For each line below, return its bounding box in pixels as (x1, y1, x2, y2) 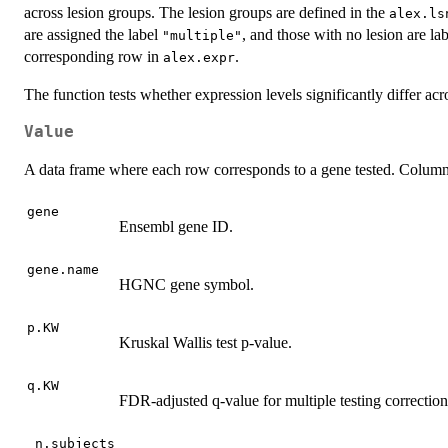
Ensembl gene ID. (119, 217, 233, 235)
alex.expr (163, 49, 235, 65)
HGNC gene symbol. (119, 275, 254, 293)
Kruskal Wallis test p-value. (119, 333, 292, 351)
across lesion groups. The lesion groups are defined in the (24, 3, 389, 21)
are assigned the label (24, 25, 162, 43)
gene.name (27, 261, 99, 277)
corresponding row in (24, 47, 163, 65)
